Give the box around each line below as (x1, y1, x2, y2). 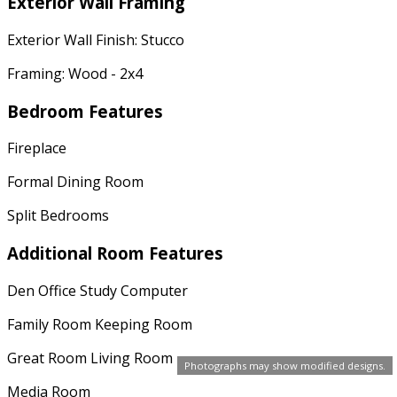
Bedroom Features (7, 99, 163, 122)
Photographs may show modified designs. (184, 359, 385, 372)
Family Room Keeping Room (7, 314, 192, 334)
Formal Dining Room (7, 172, 144, 192)
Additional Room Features (7, 241, 223, 264)
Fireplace (7, 138, 66, 159)
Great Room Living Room (7, 347, 173, 368)
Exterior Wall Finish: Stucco (7, 29, 184, 50)
